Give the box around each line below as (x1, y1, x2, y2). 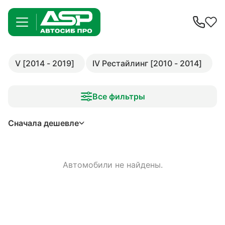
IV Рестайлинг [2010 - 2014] (92, 58, 202, 68)
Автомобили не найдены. (62, 160, 163, 170)
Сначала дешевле (8, 118, 79, 128)
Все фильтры (92, 91, 145, 101)
